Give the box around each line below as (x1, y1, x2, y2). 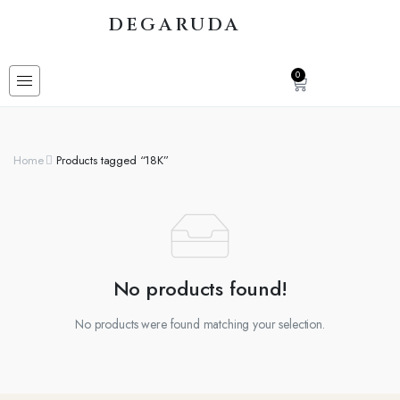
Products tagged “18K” (56, 152, 169, 169)
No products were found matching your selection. (75, 315, 325, 333)
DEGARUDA (108, 12, 241, 37)
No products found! (112, 274, 287, 303)
